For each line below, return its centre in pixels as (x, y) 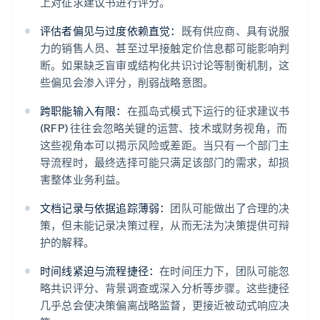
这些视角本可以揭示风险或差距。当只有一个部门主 (165, 145)
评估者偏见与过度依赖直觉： (111, 31)
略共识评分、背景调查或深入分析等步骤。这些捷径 (165, 288)
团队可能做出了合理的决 (230, 208)
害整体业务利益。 (84, 180)
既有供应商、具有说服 (235, 31)
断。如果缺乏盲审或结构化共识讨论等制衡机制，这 (165, 65)
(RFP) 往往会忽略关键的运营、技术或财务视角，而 (164, 128)
